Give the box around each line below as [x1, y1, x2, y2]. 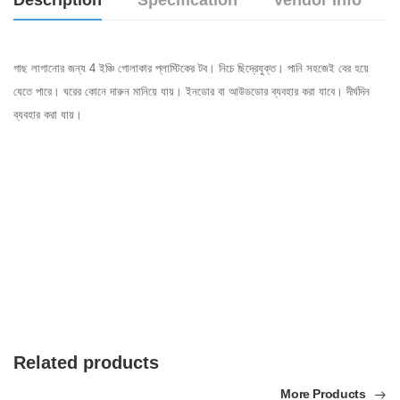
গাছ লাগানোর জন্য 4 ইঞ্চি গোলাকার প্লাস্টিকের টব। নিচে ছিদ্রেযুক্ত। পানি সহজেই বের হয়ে [13, 62, 369, 76]
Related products [13, 353, 159, 373]
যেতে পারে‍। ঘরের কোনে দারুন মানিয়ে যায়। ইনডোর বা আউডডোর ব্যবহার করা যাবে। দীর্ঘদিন [13, 85, 370, 99]
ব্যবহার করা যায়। [13, 108, 82, 122]
